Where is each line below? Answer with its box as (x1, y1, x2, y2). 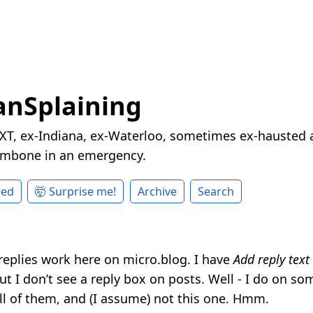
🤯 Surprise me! (35, 184, 117, 200)
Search (198, 184, 235, 200)
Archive (137, 184, 177, 200)
